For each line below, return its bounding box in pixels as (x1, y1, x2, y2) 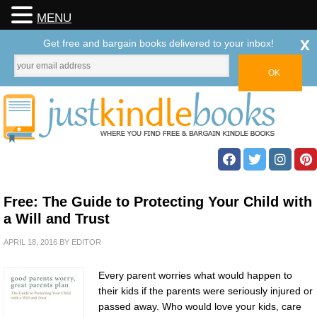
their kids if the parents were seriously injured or (98, 285, 313, 296)
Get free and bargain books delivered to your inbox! (43, 38, 274, 49)
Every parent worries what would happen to (98, 270, 292, 281)
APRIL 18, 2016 (4, 238, 57, 246)
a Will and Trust (4, 211, 110, 226)
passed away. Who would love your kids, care (98, 301, 301, 312)
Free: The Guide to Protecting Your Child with (4, 194, 312, 209)
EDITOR (71, 238, 101, 246)
